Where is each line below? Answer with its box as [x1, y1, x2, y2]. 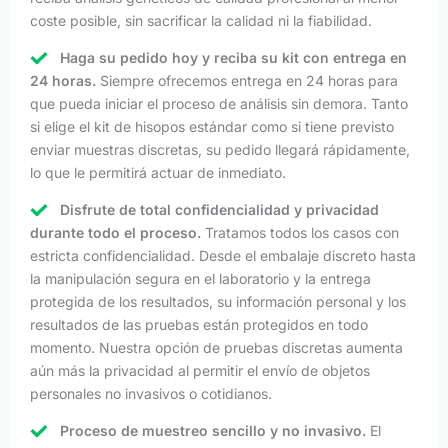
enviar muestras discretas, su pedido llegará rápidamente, [30, 140, 410, 158]
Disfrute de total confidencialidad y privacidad [60, 200, 379, 218]
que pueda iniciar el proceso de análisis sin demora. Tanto [30, 94, 408, 112]
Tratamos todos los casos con [201, 223, 399, 241]
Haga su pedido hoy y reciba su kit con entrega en [60, 48, 407, 66]
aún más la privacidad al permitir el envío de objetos [30, 361, 370, 379]
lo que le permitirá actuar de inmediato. [30, 163, 286, 181]
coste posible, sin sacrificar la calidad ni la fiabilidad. [30, 11, 372, 29]
